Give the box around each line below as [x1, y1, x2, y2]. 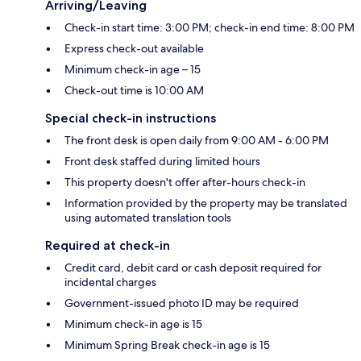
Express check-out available [64, 41, 204, 56]
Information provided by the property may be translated [64, 196, 347, 211]
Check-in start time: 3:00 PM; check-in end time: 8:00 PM [64, 20, 355, 35]
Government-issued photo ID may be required [64, 296, 299, 311]
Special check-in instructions [45, 110, 216, 127]
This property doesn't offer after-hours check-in [64, 175, 305, 190]
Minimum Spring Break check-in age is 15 [64, 338, 270, 353]
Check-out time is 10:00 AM [64, 83, 204, 98]
